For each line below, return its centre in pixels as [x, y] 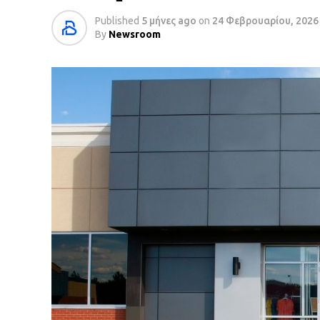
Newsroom [135, 34]
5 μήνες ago [169, 21]
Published [117, 21]
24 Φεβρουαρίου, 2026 [265, 21]
